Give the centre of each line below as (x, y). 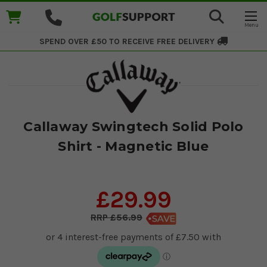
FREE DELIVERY (187, 41)
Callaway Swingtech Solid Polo (133, 126)
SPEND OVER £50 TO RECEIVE (97, 41)
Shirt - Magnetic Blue (133, 146)
